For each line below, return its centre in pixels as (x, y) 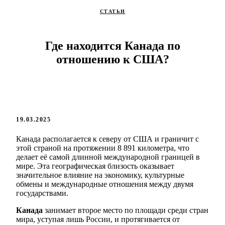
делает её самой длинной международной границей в (108, 157)
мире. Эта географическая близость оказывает (95, 166)
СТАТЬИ (113, 11)
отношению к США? (113, 60)
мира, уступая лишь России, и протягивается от (98, 219)
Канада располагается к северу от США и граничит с (107, 139)
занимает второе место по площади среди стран (126, 210)
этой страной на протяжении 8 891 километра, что (103, 148)
